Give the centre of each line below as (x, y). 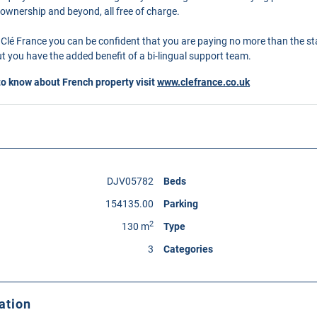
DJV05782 (130, 181)
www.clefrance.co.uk (203, 82)
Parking (181, 204)
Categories (188, 249)
